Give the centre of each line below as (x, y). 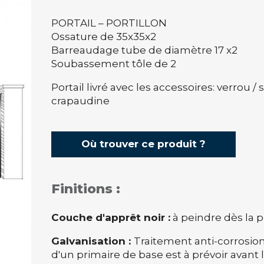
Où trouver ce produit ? (144, 144)
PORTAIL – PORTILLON (109, 23)
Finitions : (86, 189)
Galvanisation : (93, 241)
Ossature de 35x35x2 (104, 36)
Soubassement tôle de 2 (114, 63)
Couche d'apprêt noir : (111, 218)
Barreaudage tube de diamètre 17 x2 (145, 50)
